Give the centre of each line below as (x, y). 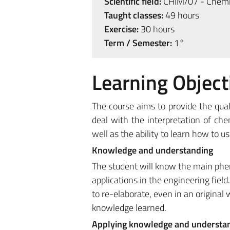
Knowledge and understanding (152, 150)
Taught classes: (133, 15)
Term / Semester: (138, 43)
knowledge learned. (129, 208)
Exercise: (121, 29)
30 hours (156, 29)
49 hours (181, 15)
